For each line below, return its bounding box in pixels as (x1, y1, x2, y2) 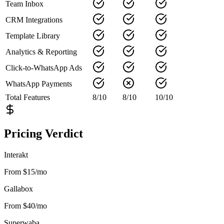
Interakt (4, 150, 28, 159)
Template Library (5, 31, 60, 40)
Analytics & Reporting (5, 47, 77, 56)
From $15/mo (4, 167, 47, 176)
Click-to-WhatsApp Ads (5, 63, 82, 72)
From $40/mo (4, 201, 47, 210)
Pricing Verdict (4, 127, 83, 140)
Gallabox (4, 184, 33, 193)
